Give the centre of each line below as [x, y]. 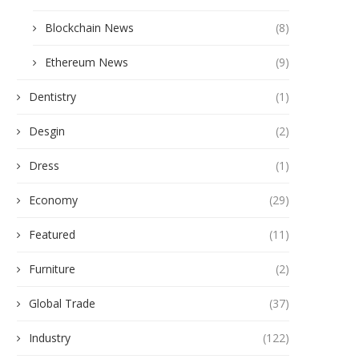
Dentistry [52, 97]
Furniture [52, 269]
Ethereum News [87, 63]
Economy [53, 200]
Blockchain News [89, 28]
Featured [52, 235]
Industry [50, 338]
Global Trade [62, 304]
